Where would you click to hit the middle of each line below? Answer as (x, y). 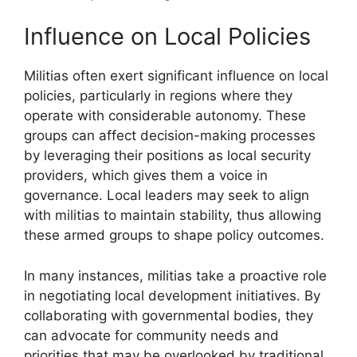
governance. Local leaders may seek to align (167, 195)
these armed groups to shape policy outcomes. (174, 235)
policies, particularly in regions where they (158, 96)
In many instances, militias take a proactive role (175, 275)
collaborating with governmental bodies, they (169, 315)
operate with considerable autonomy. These (165, 116)
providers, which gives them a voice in (146, 175)
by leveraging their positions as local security (167, 155)
